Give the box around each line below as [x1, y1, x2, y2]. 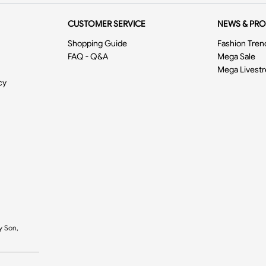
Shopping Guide [68, 38, 128, 49]
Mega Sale [217, 51, 255, 62]
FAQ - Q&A [68, 51, 109, 62]
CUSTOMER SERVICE [68, 18, 146, 29]
